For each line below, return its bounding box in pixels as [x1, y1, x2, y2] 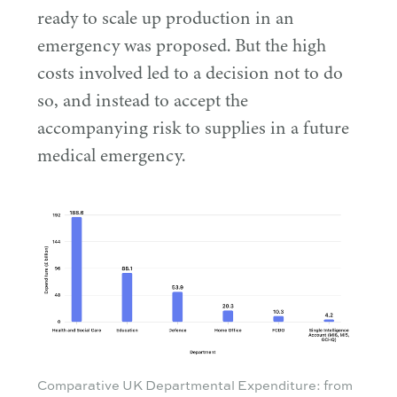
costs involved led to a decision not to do [37, 60, 343, 87]
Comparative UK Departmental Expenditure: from [37, 376, 353, 393]
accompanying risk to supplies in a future [37, 115, 349, 142]
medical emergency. [37, 143, 185, 169]
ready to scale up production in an [37, 5, 294, 32]
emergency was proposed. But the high [37, 33, 326, 59]
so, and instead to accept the [37, 88, 248, 114]
